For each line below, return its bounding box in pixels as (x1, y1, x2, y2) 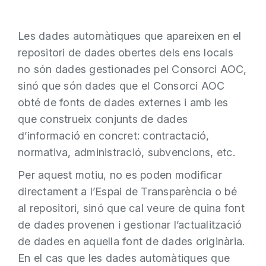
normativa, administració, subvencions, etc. (18, 145, 235, 159)
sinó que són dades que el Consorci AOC (18, 79, 225, 92)
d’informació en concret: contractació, (18, 129, 210, 142)
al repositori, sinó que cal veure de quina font (18, 202, 245, 214)
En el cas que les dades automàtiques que (18, 252, 233, 264)
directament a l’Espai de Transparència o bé (18, 185, 237, 198)
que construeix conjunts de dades (18, 112, 188, 125)
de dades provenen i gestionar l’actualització (18, 218, 242, 231)
